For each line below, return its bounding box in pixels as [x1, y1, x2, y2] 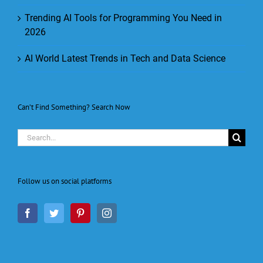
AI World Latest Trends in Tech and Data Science [25, 52, 225, 64]
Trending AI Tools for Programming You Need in [25, 12, 222, 23]
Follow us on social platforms [18, 176, 112, 186]
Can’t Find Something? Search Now [18, 102, 130, 112]
